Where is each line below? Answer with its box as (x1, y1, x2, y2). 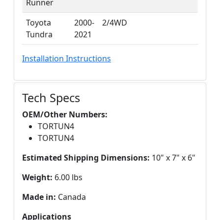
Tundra (26, 28, 53, 40)
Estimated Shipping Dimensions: (22, 152, 150, 163)
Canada (56, 191, 86, 202)
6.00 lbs (53, 171, 82, 183)
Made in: (22, 191, 56, 202)
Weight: (22, 171, 53, 183)
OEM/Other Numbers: (22, 109, 108, 120)
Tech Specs (22, 89, 80, 106)
